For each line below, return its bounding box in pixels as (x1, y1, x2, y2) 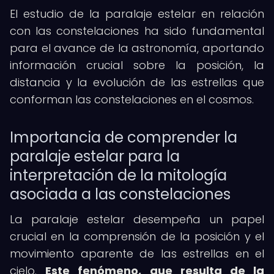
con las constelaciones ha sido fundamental (10, 23, 264, 39)
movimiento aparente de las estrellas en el (10, 246, 264, 261)
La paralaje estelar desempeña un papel (10, 212, 264, 227)
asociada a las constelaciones (10, 184, 231, 204)
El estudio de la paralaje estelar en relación (10, 6, 264, 21)
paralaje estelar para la (10, 146, 180, 166)
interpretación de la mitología (10, 165, 227, 185)
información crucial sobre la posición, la (10, 57, 264, 73)
